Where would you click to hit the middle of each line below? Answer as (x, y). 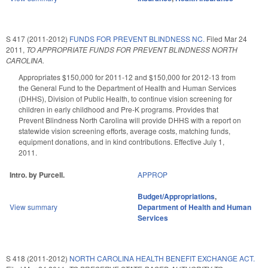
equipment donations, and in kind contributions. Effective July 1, (121, 142)
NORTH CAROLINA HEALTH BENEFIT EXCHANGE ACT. (162, 258)
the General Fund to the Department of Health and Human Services (127, 88)
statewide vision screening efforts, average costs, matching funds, (124, 131)
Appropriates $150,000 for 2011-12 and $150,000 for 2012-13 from (127, 77)
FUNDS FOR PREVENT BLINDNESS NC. (137, 39)
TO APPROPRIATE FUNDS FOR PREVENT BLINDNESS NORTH (132, 50)
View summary (33, 207)
